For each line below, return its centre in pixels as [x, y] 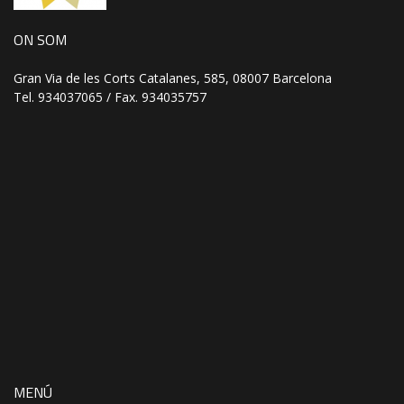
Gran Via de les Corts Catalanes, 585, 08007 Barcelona [173, 78]
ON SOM [40, 39]
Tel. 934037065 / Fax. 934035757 [110, 96]
